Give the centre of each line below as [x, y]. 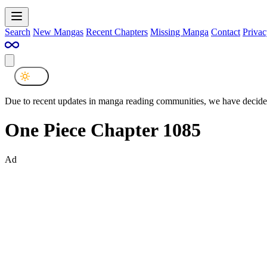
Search [18, 32]
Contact [226, 32]
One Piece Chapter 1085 [103, 130]
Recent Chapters [117, 32]
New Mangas [58, 32]
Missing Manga [179, 32]
